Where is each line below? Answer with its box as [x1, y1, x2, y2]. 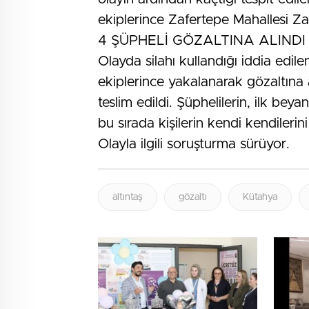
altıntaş [112, 192, 143, 203]
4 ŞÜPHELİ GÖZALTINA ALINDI [98, 34, 306, 48]
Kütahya [243, 192, 277, 203]
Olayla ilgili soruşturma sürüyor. [98, 137, 290, 152]
